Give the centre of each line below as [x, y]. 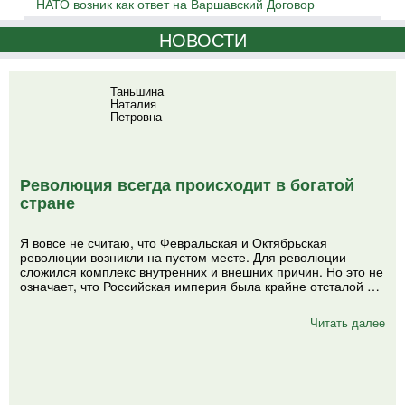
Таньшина [137, 91]
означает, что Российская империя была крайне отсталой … [200, 286]
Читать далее [348, 323]
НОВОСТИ [202, 39]
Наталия [133, 104]
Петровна [136, 116]
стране [47, 202]
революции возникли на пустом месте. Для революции [183, 257]
